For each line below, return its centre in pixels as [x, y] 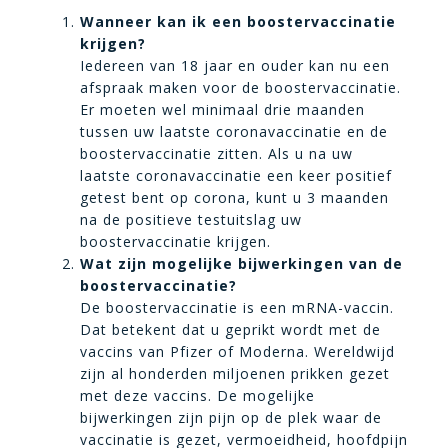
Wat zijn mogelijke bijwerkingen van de [241, 263]
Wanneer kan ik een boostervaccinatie [238, 21]
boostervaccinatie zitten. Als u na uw [216, 153]
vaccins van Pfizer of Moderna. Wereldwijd [237, 351]
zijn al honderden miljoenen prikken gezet [235, 373]
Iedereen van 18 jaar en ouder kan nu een [235, 65]
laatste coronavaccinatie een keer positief [236, 175]
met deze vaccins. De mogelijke [197, 395]
